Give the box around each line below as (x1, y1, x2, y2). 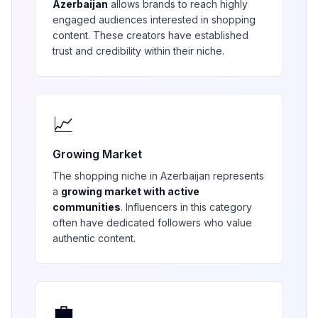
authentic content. (53, 232, 136, 244)
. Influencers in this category (121, 201, 252, 213)
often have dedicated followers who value (53, 216, 252, 229)
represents (210, 170, 264, 182)
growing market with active (61, 185, 199, 197)
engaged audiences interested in (53, 13, 212, 26)
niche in (119, 170, 160, 182)
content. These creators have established (53, 29, 248, 41)
